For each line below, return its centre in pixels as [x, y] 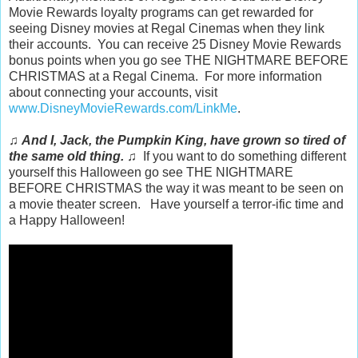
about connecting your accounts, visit [113, 92]
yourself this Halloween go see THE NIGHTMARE [151, 172]
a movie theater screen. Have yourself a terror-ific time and [176, 204]
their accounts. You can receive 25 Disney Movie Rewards [175, 44]
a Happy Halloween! [67, 220]
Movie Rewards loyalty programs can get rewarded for [161, 12]
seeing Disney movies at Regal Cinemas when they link [167, 28]
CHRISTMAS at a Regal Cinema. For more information [165, 76]
